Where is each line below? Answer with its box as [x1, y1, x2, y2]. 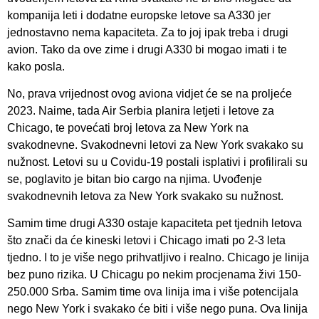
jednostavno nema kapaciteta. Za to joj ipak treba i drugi [7, 26, 288, 38]
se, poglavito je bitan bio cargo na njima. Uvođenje [7, 173, 262, 186]
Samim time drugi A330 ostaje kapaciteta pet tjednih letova [7, 217, 302, 230]
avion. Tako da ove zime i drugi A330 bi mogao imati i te [7, 43, 287, 56]
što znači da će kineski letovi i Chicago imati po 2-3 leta [7, 234, 286, 247]
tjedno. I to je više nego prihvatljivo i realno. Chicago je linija [7, 251, 309, 264]
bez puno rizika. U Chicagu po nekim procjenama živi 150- [7, 268, 301, 281]
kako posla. [7, 60, 65, 73]
